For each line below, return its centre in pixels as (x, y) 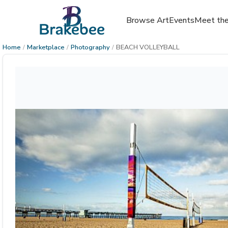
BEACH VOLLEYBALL (148, 47)
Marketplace (46, 47)
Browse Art (147, 20)
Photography (90, 47)
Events (181, 20)
